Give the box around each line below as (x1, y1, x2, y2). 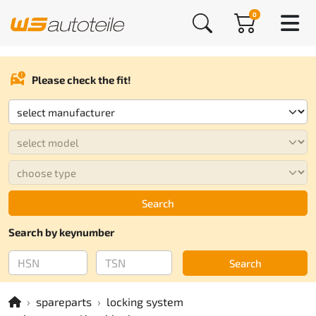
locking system (107, 295, 183, 308)
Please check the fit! (32, 73, 131, 86)
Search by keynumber (8, 226, 114, 238)
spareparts (36, 295, 92, 308)
